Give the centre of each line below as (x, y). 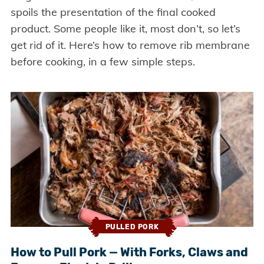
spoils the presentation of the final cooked (113, 12)
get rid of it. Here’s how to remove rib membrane (130, 45)
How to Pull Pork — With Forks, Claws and (129, 252)
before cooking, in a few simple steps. (103, 62)
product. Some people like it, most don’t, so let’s (125, 29)
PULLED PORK (132, 227)
